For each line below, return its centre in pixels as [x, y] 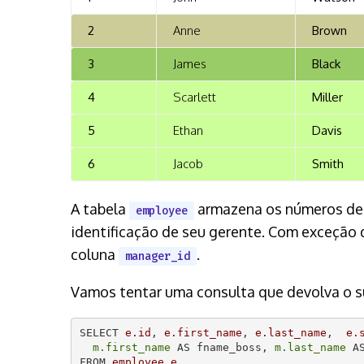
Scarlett [195, 97]
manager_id [158, 256]
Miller [327, 97]
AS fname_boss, [222, 347]
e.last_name [290, 333]
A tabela [100, 208]
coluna [95, 254]
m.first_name [131, 347]
